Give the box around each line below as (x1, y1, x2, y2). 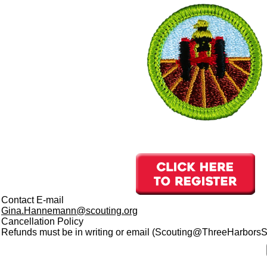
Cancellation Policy (1, 216, 83, 226)
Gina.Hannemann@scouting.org (1, 206, 138, 216)
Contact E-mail (1, 195, 64, 205)
